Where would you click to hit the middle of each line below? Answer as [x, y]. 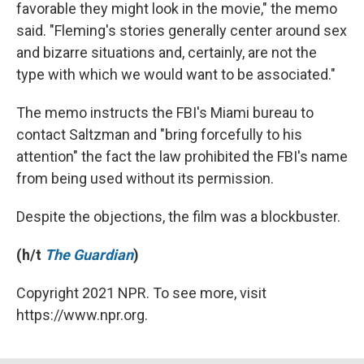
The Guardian [89, 255]
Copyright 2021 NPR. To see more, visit [141, 293]
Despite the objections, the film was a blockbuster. [178, 217]
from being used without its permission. [145, 179]
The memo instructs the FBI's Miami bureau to [165, 113]
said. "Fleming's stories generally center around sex [182, 31]
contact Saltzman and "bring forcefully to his [159, 135]
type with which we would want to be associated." [176, 75]
